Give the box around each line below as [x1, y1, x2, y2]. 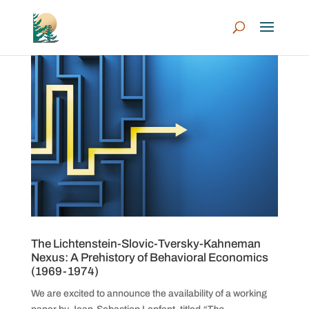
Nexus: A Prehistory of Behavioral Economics [30, 250, 268, 264]
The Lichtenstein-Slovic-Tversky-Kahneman [30, 237, 261, 250]
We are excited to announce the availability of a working [30, 288, 267, 299]
